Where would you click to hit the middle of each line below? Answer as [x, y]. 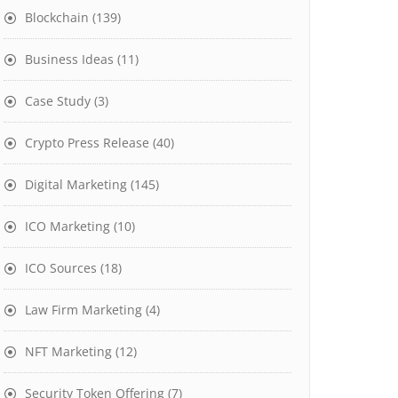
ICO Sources [61, 268]
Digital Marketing [76, 184]
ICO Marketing [68, 226]
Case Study [58, 101]
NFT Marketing [68, 351]
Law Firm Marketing [84, 310]
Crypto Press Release [87, 143]
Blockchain [57, 17]
